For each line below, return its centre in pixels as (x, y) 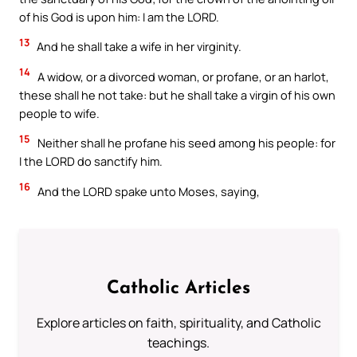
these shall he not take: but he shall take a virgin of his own (177, 94)
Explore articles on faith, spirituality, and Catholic (178, 322)
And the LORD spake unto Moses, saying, (147, 191)
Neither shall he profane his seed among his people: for (185, 143)
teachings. (178, 342)
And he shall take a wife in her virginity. (138, 47)
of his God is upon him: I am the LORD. (119, 16)
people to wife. (59, 113)
